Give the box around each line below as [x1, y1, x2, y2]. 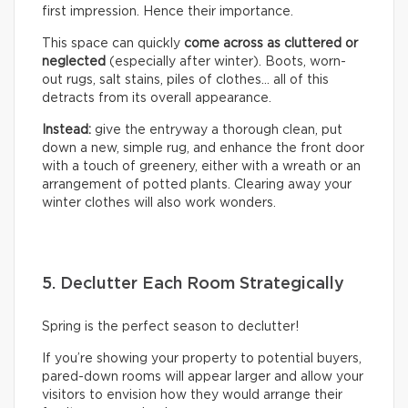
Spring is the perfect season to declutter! [42, 320, 299, 333]
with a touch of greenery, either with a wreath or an [42, 159, 361, 173]
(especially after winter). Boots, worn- [106, 55, 346, 68]
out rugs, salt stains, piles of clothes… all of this [42, 73, 329, 87]
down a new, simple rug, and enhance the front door [42, 141, 364, 155]
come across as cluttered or [184, 36, 358, 50]
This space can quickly [42, 36, 184, 50]
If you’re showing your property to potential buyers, [42, 352, 362, 365]
